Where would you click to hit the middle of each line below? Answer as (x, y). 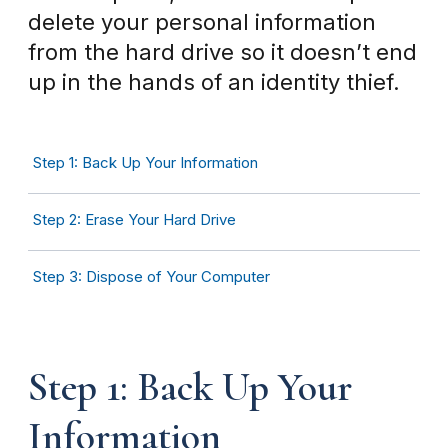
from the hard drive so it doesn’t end (222, 52)
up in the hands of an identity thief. (217, 82)
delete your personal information (202, 22)
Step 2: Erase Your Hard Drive (134, 220)
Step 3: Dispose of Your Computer (151, 276)
